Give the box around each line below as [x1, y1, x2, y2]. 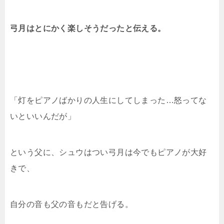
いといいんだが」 [10, 112, 76, 120]
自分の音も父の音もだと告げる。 [10, 200, 133, 208]
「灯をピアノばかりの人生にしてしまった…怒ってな [10, 96, 207, 104]
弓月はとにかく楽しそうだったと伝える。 [10, 24, 166, 32]
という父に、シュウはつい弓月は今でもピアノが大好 [10, 148, 207, 156]
